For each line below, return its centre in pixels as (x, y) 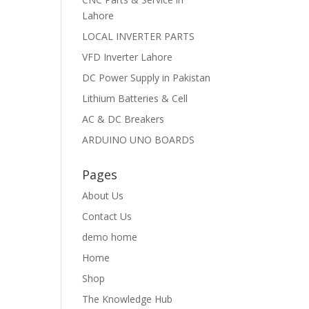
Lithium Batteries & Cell (135, 98)
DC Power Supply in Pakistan (147, 77)
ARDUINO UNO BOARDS (139, 139)
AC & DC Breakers (123, 119)
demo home (110, 237)
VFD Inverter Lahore (128, 57)
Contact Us (107, 216)
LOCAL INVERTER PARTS (139, 36)
